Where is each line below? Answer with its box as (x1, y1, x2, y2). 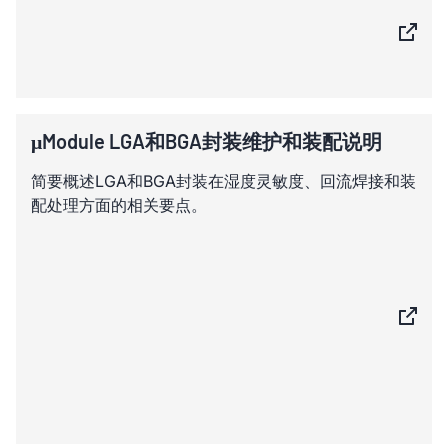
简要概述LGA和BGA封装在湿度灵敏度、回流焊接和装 (31, 170, 416, 191)
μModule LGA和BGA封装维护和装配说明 (31, 128, 382, 153)
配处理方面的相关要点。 (31, 194, 207, 215)
